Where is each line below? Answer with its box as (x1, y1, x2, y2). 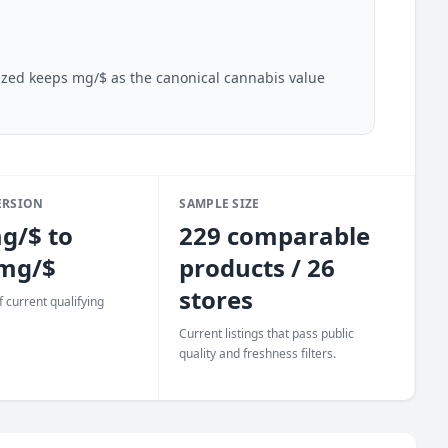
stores (179, 283, 254, 316)
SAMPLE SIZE (179, 195, 260, 212)
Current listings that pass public (179, 325, 355, 342)
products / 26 (179, 251, 336, 284)
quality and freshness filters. (179, 345, 337, 362)
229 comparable (179, 219, 371, 252)
